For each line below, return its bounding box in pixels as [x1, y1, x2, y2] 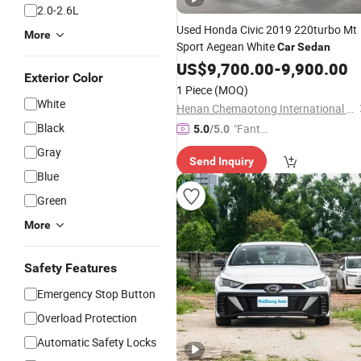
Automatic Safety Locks [37, 334, 156, 350]
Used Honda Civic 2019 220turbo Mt [176, 22, 357, 37]
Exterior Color [24, 70, 103, 85]
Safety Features [24, 260, 117, 276]
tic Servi [234, 139, 272, 154]
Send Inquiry [189, 155, 254, 168]
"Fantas [234, 121, 272, 136]
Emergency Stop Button [37, 286, 156, 301]
